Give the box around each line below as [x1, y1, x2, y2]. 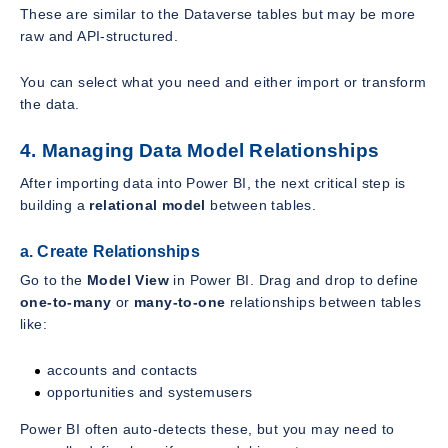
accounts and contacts [47, 362, 198, 379]
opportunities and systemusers [47, 384, 253, 401]
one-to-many [20, 294, 112, 311]
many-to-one [134, 294, 226, 311]
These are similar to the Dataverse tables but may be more [20, 5, 416, 22]
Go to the [20, 272, 87, 289]
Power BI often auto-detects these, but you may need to [20, 421, 395, 438]
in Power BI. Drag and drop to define [169, 272, 419, 289]
